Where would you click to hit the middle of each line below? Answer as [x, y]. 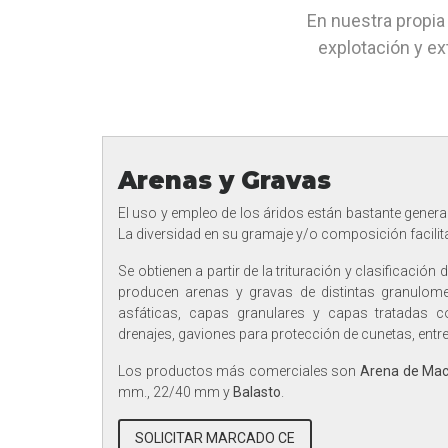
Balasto [257, 391]
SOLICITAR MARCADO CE [215, 437]
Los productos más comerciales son [239, 370]
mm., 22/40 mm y [175, 391]
